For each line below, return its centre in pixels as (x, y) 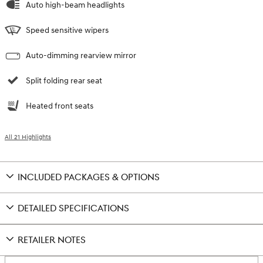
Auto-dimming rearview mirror (81, 55)
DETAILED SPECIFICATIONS (73, 208)
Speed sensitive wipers (67, 30)
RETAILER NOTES (52, 240)
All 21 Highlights (28, 137)
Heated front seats (60, 106)
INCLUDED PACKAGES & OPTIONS (89, 177)
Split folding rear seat (64, 80)
